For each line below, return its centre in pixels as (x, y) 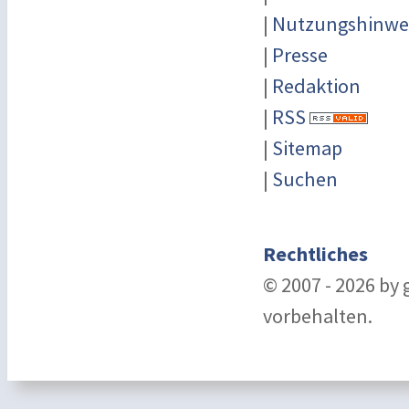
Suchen (305, 179)
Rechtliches (315, 254)
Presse (300, 55)
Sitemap (307, 148)
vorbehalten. (318, 316)
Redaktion (316, 86)
